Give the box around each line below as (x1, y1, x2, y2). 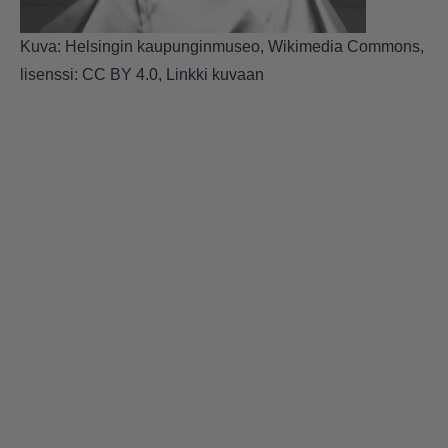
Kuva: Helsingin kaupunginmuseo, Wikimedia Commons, (20, 37, 424, 55)
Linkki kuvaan (166, 65, 264, 83)
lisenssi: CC (20, 65, 110, 83)
